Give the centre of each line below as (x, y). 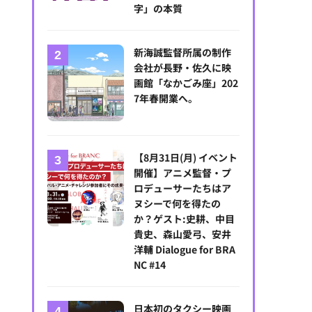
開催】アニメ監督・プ (183, 172)
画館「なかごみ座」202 (186, 83)
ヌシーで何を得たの (178, 203)
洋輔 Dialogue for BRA (185, 249)
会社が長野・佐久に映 (183, 67)
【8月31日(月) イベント (186, 157)
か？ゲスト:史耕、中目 (185, 218)
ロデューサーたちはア (183, 188)
